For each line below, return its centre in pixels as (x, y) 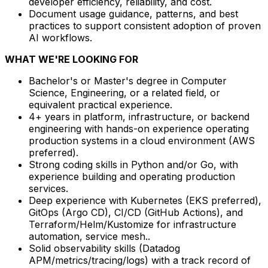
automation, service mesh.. (89, 237)
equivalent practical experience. (100, 105)
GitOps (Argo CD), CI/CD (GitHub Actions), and (136, 213)
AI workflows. (60, 38)
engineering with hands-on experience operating (139, 129)
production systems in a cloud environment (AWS (142, 141)
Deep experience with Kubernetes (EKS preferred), (145, 201)
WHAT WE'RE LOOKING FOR (73, 60)
